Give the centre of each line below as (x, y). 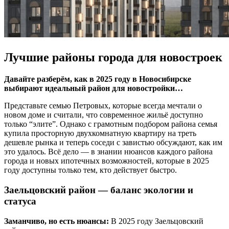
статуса (20, 201)
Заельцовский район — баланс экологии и (99, 190)
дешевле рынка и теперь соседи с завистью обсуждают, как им (113, 143)
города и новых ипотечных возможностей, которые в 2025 (107, 161)
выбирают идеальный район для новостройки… (94, 88)
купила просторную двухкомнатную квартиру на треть (100, 133)
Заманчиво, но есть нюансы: (56, 221)
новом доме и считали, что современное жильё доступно (104, 115)
